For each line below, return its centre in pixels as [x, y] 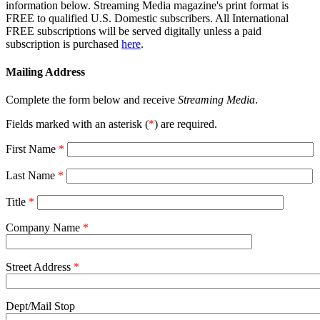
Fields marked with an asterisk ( [77, 124]
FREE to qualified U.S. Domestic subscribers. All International [147, 18]
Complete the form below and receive [92, 100]
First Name [32, 149]
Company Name [44, 228]
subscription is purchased [64, 44]
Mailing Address [45, 72]
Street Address [40, 267]
